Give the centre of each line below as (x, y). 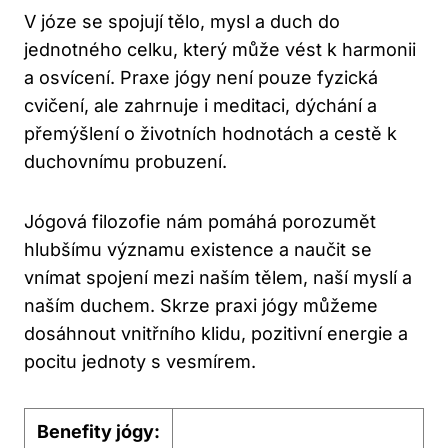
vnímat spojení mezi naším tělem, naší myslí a (218, 278)
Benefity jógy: (98, 432)
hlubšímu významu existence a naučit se (198, 250)
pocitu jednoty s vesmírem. (140, 362)
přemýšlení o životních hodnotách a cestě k (210, 134)
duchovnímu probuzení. (125, 162)
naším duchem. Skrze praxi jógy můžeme (201, 306)
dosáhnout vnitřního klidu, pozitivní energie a (216, 334)
